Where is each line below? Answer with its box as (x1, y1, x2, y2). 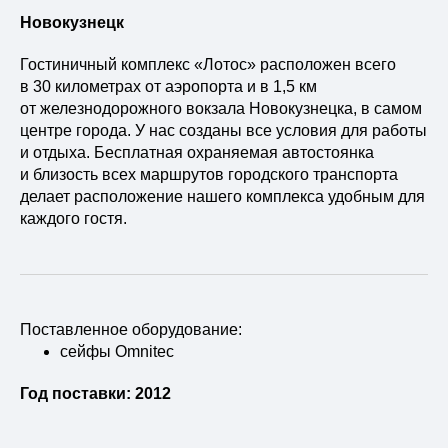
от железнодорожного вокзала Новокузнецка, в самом (20, 100, 422, 117)
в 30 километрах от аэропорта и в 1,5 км (20, 78, 317, 95)
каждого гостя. (20, 210, 127, 227)
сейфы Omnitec (60, 343, 174, 360)
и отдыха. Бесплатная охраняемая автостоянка (20, 144, 374, 161)
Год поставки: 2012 (20, 385, 171, 402)
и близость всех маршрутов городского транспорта (20, 166, 398, 183)
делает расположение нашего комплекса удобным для (20, 188, 425, 205)
